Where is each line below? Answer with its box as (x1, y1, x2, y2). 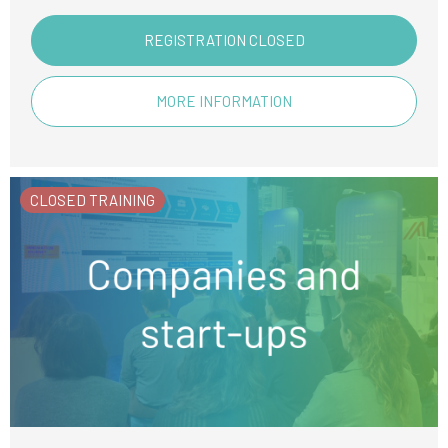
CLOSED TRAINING (30, 191, 155, 209)
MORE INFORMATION (156, 92, 292, 110)
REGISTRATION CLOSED (143, 31, 305, 49)
